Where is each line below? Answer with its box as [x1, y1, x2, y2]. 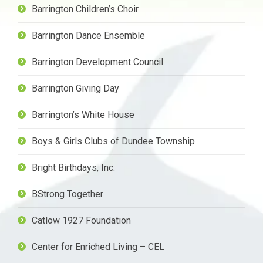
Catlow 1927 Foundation [32, 215, 131, 227]
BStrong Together [32, 188, 103, 200]
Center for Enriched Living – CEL [32, 241, 164, 253]
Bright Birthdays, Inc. [32, 162, 115, 174]
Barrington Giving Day [32, 83, 119, 95]
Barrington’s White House [32, 109, 134, 121]
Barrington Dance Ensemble [32, 30, 145, 42]
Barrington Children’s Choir [32, 4, 139, 15]
